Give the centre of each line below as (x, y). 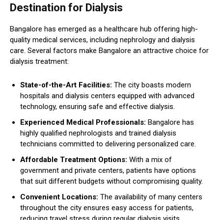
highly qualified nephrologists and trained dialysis (98, 133)
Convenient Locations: (59, 197)
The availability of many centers (150, 197)
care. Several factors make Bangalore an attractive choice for (109, 50)
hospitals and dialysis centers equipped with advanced (107, 96)
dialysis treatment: (39, 61)
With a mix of (150, 159)
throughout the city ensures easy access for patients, (107, 207)
